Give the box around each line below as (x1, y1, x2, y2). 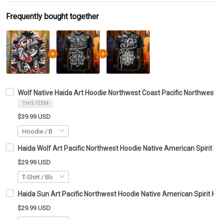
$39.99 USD (18, 113, 51, 121)
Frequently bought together (6, 12, 99, 22)
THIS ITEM (22, 100, 49, 107)
